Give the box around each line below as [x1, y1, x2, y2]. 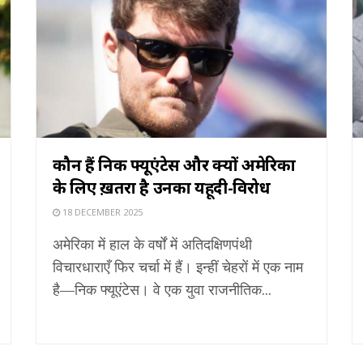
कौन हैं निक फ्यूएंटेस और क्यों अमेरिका [53, 153, 296, 176]
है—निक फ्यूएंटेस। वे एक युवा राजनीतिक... [53, 279, 271, 299]
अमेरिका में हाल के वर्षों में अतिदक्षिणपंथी [53, 233, 252, 254]
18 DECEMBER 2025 [60, 205, 143, 218]
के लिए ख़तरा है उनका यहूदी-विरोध [53, 176, 271, 199]
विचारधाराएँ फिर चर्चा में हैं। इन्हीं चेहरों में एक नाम [53, 256, 303, 276]
